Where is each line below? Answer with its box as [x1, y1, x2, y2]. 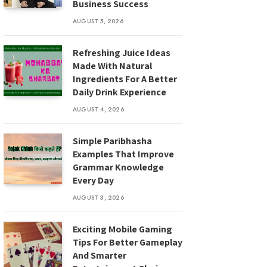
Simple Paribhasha [73, 135, 152, 147]
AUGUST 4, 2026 [73, 105, 124, 114]
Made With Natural [73, 60, 152, 72]
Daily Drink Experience [73, 86, 166, 98]
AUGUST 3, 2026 [73, 193, 124, 202]
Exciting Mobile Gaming [73, 223, 172, 235]
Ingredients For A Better [73, 73, 177, 85]
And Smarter [73, 249, 126, 262]
